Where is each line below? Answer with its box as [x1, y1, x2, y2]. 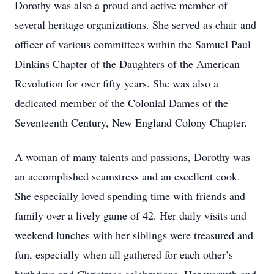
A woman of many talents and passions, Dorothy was [15, 149, 250, 164]
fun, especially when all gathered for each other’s [15, 247, 233, 262]
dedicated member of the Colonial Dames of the [15, 95, 228, 110]
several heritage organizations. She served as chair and [15, 17, 256, 32]
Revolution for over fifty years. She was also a [15, 76, 218, 91]
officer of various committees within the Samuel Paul [15, 37, 251, 51]
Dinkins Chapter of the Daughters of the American [15, 56, 240, 71]
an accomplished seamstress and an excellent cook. [15, 169, 240, 183]
